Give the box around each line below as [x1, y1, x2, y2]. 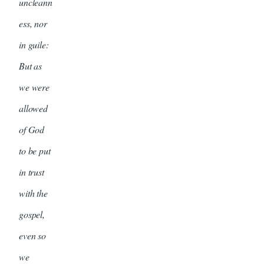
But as [19, 60, 42, 72]
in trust [19, 166, 44, 179]
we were [19, 81, 49, 94]
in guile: [19, 38, 49, 51]
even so [19, 229, 46, 242]
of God [19, 123, 45, 136]
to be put [19, 144, 51, 157]
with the [19, 187, 48, 200]
